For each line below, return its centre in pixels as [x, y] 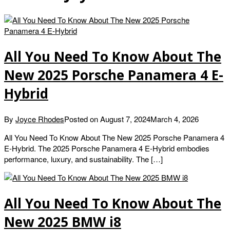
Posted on [82, 119]
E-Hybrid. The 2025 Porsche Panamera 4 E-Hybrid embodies [107, 148]
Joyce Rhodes [40, 119]
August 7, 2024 [125, 119]
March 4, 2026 [175, 119]
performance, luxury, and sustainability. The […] [83, 159]
